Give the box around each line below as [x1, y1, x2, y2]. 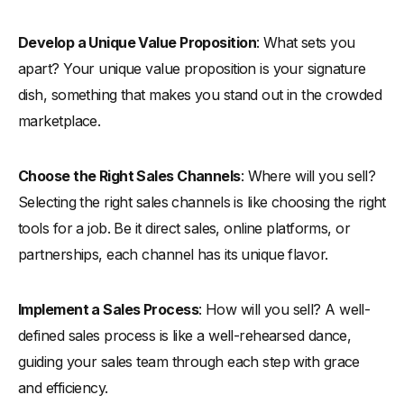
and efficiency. [18, 378, 108, 397]
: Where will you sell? [240, 166, 376, 185]
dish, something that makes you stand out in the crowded [18, 85, 382, 104]
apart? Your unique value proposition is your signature [18, 59, 366, 78]
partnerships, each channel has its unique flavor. [18, 244, 328, 263]
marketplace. [18, 111, 101, 130]
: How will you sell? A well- [198, 299, 371, 318]
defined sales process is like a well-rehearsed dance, [18, 326, 352, 344]
